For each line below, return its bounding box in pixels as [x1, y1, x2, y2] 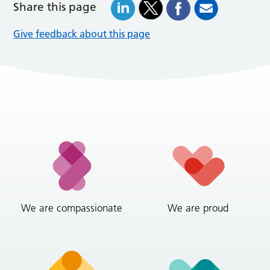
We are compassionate [21, 201, 123, 214]
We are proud [168, 201, 229, 214]
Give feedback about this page [13, 27, 151, 40]
